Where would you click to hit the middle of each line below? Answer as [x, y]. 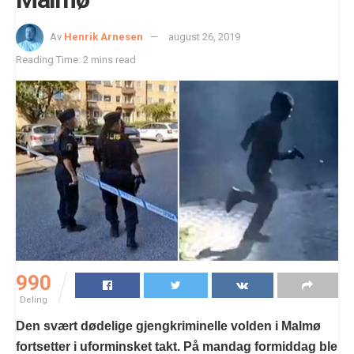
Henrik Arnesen [104, 37]
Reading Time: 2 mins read [76, 60]
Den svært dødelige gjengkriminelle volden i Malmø [168, 326]
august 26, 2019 [204, 37]
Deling [34, 299]
